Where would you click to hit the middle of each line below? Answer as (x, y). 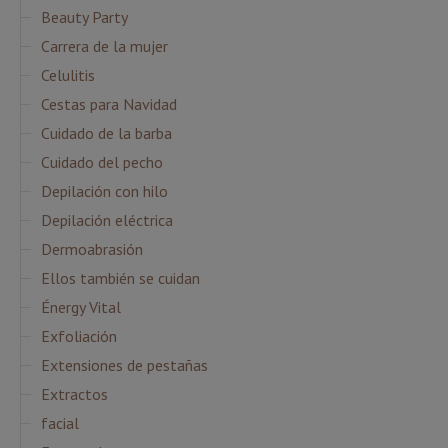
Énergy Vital (81, 307)
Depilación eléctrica (107, 220)
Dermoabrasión (92, 249)
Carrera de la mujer (104, 46)
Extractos (74, 394)
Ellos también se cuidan (120, 278)
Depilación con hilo (104, 191)
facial (60, 423)
